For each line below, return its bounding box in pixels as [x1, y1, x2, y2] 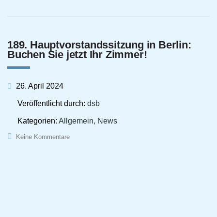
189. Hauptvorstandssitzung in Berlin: [7, 38, 191, 51]
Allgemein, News [59, 116, 117, 125]
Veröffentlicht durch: [17, 99, 87, 108]
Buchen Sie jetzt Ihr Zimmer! [7, 48, 147, 61]
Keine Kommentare [16, 133, 70, 140]
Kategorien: [17, 116, 59, 125]
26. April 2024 [14, 81, 63, 90]
